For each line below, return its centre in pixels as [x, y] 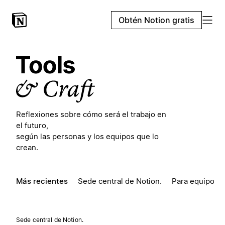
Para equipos [195, 181]
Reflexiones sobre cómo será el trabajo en [91, 114]
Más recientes [42, 181]
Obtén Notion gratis [156, 20]
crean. [27, 147]
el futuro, [32, 125]
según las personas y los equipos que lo [87, 136]
